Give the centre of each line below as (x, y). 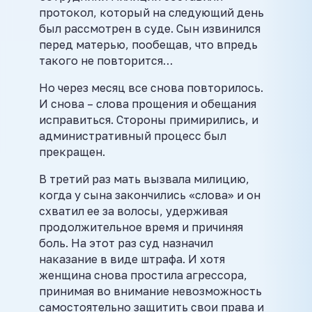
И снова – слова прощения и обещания (148, 103)
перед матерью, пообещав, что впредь (148, 44)
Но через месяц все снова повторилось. (151, 87)
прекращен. (72, 151)
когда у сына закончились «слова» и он (150, 195)
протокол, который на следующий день (151, 12)
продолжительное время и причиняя (141, 227)
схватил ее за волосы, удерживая (133, 211)
